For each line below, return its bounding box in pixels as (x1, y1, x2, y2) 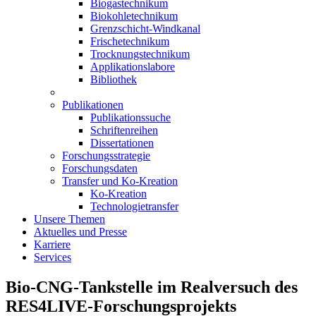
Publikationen (62, 98, 123, 111)
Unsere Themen (34, 212, 105, 225)
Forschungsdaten (62, 162, 138, 174)
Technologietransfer (90, 200, 178, 212)
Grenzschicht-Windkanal (90, 22, 200, 35)
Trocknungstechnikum (90, 47, 190, 60)
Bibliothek (90, 73, 137, 85)
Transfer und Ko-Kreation (62, 174, 178, 187)
